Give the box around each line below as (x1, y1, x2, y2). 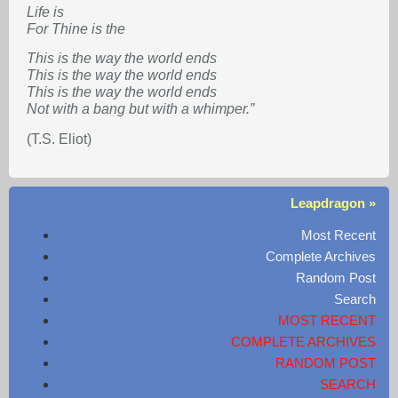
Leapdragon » (291, 195, 376, 211)
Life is (27, 4, 64, 20)
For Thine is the (27, 20, 125, 36)
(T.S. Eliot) (27, 131, 92, 147)
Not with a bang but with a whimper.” (27, 101, 254, 117)
